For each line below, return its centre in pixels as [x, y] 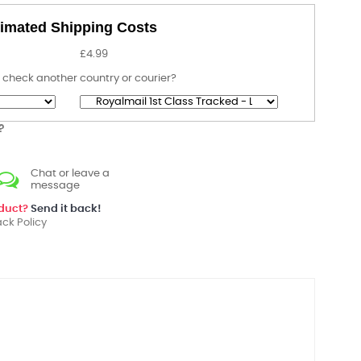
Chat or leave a [70, 174]
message [55, 186]
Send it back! [65, 209]
